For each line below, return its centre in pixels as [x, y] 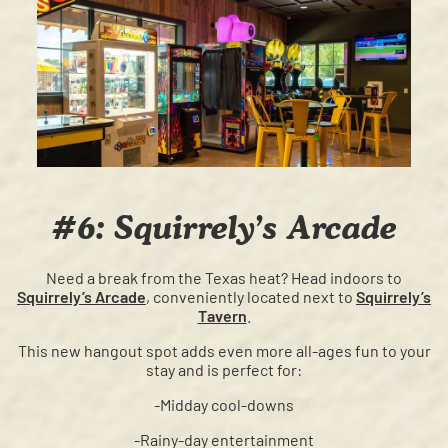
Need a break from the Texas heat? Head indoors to [224, 278]
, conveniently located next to [251, 297]
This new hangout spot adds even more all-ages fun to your [224, 351]
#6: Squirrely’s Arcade [224, 227]
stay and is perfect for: [224, 370]
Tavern [222, 316]
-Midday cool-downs [224, 405]
